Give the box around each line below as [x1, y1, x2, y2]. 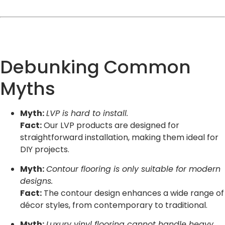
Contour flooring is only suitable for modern [46, 163, 220, 175]
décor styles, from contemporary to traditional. [20, 199, 207, 211]
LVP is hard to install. [46, 107, 128, 120]
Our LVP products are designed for [42, 120, 179, 132]
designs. [20, 175, 53, 187]
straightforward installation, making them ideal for [20, 132, 218, 144]
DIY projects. [20, 144, 69, 156]
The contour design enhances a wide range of [42, 187, 224, 199]
